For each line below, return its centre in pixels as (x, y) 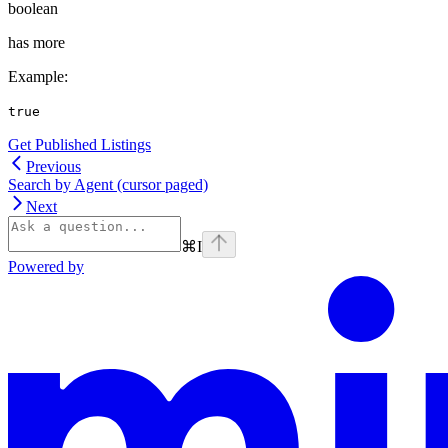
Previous (53, 166)
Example (36, 76)
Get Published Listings (79, 144)
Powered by (46, 266)
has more (36, 42)
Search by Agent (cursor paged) (108, 184)
